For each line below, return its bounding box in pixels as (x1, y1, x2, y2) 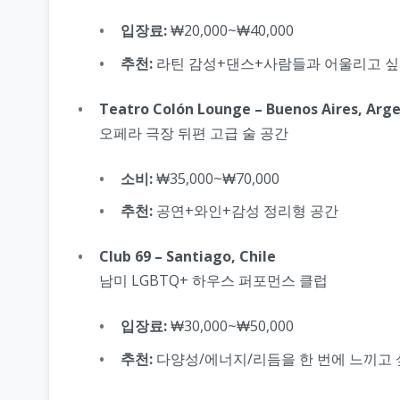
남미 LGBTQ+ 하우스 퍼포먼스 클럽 (99, 271, 328, 291)
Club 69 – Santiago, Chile (99, 246, 276, 267)
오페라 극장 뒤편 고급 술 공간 (99, 122, 288, 143)
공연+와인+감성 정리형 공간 (153, 201, 338, 221)
